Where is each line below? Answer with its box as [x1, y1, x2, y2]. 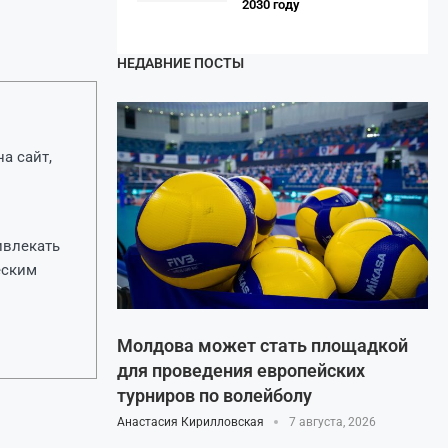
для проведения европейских [117, 360, 365, 382]
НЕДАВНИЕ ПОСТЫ [117, 55, 244, 71]
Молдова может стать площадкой [117, 335, 408, 357]
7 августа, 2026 [289, 415, 376, 430]
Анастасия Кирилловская [117, 415, 264, 430]
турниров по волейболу [117, 385, 312, 407]
